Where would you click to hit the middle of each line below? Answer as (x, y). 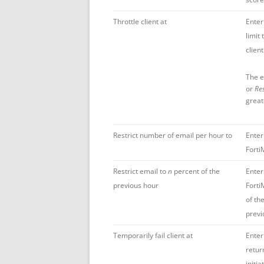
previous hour (136, 185)
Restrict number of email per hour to (173, 135)
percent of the (196, 171)
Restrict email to (141, 171)
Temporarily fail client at (153, 235)
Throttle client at (140, 21)
